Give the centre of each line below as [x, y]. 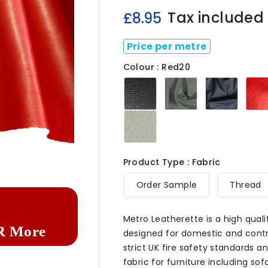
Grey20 [211, 80]
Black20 [172, 80]
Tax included [216, 18]
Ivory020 [174, 113]
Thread [246, 185]
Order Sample [167, 185]
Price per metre [167, 46]
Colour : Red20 [157, 67]
